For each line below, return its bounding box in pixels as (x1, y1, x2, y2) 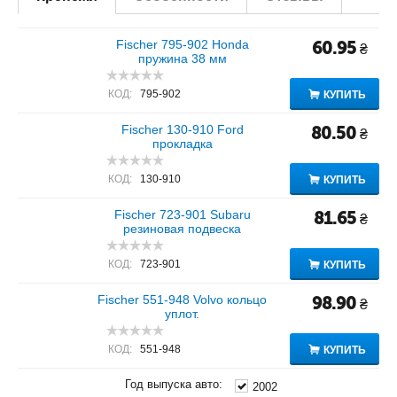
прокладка (152, 136, 213, 151)
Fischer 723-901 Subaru (113, 207, 251, 222)
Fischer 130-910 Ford (121, 122, 244, 136)
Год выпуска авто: (124, 378, 222, 391)
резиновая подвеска (123, 222, 242, 236)
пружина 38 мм (137, 51, 227, 66)
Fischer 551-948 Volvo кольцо (97, 292, 268, 307)
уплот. (165, 307, 200, 321)
